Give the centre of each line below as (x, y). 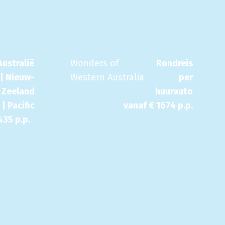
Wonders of (94, 63)
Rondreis (175, 63)
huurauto (174, 91)
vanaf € (140, 105)
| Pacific (18, 105)
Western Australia (107, 77)
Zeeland (18, 91)
